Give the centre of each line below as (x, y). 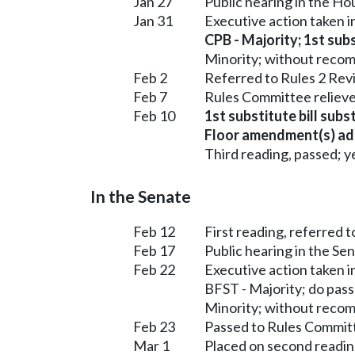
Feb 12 (154, 231)
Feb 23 (154, 326)
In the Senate (141, 196)
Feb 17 (154, 250)
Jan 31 (153, 20)
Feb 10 (154, 115)
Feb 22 (154, 269)
